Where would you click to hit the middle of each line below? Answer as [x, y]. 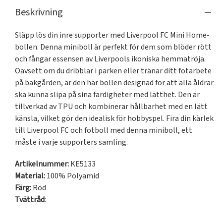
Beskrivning [39, 13]
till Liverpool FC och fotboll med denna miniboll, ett [104, 131]
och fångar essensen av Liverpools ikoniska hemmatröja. [110, 59]
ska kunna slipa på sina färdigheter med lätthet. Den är [107, 95]
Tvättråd [30, 200]
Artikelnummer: [42, 164]
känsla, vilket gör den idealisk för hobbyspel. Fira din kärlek [114, 119]
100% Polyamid [72, 176]
